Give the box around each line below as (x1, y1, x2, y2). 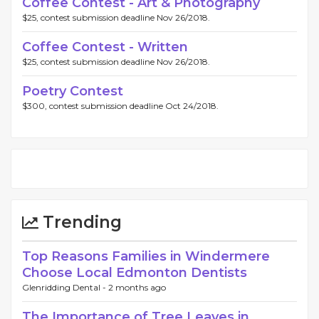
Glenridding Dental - (22, 282, 108, 293)
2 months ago (108, 282, 166, 293)
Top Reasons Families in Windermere (22, 249, 270, 264)
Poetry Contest (22, 83, 123, 99)
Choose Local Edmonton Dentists (22, 265, 247, 281)
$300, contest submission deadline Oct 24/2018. (22, 100, 219, 111)
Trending (38, 212, 122, 232)
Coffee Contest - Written (22, 39, 188, 55)
